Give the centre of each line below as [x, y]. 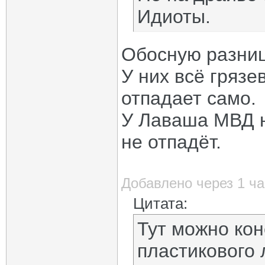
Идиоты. [174, 17]
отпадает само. [189, 98]
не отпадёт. [171, 142]
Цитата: [160, 203]
